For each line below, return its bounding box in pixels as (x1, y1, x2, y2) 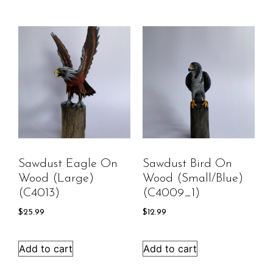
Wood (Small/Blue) (143, 172, 243, 185)
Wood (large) (18, 172, 94, 185)
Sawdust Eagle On (18, 157, 118, 170)
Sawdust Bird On (143, 157, 232, 170)
